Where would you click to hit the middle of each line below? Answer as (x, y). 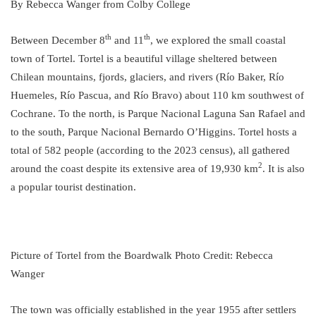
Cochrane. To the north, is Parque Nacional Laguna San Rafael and (158, 113)
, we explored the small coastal (218, 40)
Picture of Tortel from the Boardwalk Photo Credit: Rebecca (142, 255)
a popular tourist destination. (75, 187)
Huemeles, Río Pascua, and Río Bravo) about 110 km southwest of (157, 95)
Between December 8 (58, 40)
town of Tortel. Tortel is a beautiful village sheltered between (144, 58)
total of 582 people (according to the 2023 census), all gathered (150, 150)
